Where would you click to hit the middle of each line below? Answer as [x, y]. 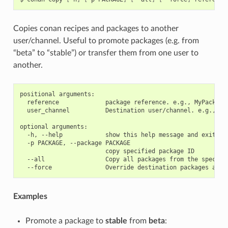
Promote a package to [65, 221]
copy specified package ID [107, 151]
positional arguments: [57, 94]
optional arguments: [53, 126]
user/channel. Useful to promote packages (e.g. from [106, 40]
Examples [30, 196]
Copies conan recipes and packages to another [96, 28]
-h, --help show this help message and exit [118, 135]
